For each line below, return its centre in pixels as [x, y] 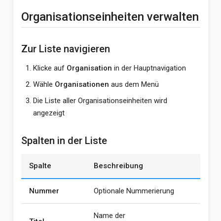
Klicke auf [50, 68]
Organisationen [82, 84]
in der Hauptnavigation [149, 68]
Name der [109, 216]
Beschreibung [118, 166]
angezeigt [49, 113]
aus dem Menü [134, 84]
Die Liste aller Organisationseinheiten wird [100, 101]
